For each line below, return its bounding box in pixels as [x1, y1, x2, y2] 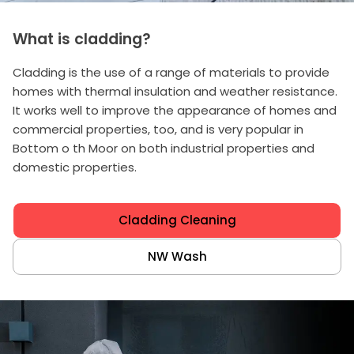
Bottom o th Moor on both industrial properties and [13, 139, 314, 156]
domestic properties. [13, 158, 137, 175]
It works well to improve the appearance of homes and [13, 101, 337, 119]
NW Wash [147, 247, 207, 265]
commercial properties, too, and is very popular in [13, 120, 303, 137]
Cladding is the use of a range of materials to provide [13, 63, 330, 81]
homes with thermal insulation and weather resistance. [13, 82, 337, 100]
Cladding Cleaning [118, 211, 236, 228]
